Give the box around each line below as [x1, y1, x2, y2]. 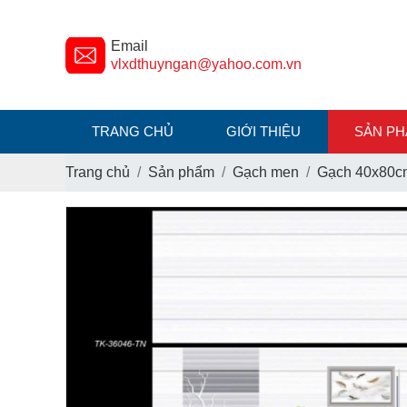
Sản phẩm [148, 164, 214, 180]
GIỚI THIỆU [226, 124, 302, 139]
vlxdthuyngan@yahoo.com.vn [111, 56, 302, 72]
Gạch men [233, 164, 299, 180]
